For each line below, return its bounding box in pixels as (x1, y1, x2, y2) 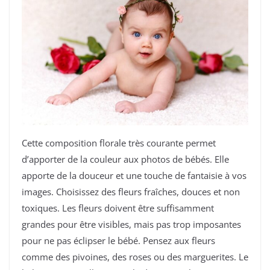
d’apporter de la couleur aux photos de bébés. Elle (22, 152, 229, 165)
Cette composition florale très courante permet (22, 136, 216, 149)
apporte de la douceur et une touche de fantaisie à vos (22, 169, 246, 181)
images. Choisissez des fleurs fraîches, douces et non (22, 185, 240, 198)
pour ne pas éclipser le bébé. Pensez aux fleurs (22, 234, 215, 246)
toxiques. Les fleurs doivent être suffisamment (22, 201, 214, 214)
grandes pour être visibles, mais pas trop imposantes (22, 218, 241, 230)
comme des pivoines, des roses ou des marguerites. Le (22, 250, 248, 263)
